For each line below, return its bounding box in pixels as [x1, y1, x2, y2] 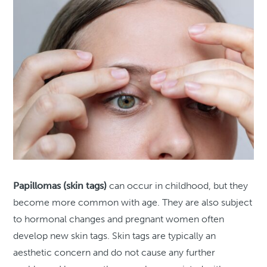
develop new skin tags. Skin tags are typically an [13, 229, 216, 241]
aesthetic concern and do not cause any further [13, 246, 216, 258]
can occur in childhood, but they [107, 179, 249, 191]
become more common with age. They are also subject [13, 196, 253, 208]
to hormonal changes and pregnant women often [13, 213, 225, 225]
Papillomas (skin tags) [13, 179, 107, 191]
